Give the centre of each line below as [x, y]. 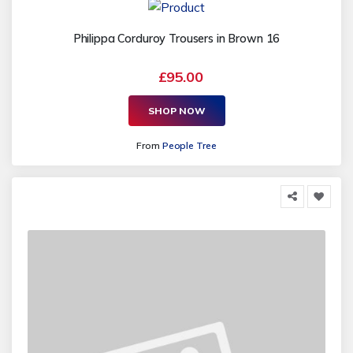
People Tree [189, 146]
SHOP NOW [176, 110]
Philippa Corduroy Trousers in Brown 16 [176, 39]
